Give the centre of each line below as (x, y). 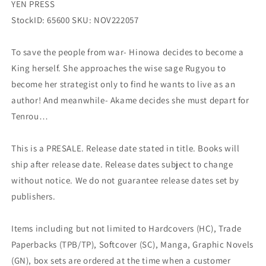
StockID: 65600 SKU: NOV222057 (75, 20)
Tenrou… (30, 116)
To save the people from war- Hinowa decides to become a (128, 52)
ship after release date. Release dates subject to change (122, 164)
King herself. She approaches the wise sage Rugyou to (119, 68)
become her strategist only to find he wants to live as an (123, 84)
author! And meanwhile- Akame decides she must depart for (130, 100)
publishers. (34, 196)
